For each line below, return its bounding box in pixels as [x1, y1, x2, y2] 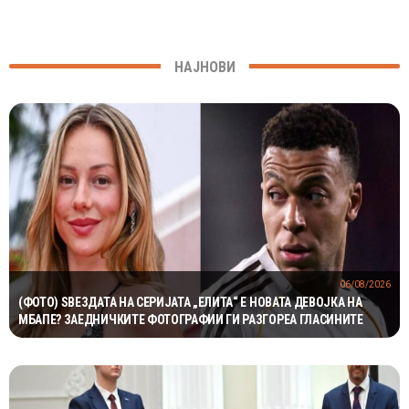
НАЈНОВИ [173, 58, 236, 76]
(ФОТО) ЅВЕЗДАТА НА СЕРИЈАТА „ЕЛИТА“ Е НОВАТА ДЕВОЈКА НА [18, 294, 362, 309]
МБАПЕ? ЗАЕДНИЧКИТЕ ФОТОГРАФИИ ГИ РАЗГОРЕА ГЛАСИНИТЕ [18, 311, 363, 327]
